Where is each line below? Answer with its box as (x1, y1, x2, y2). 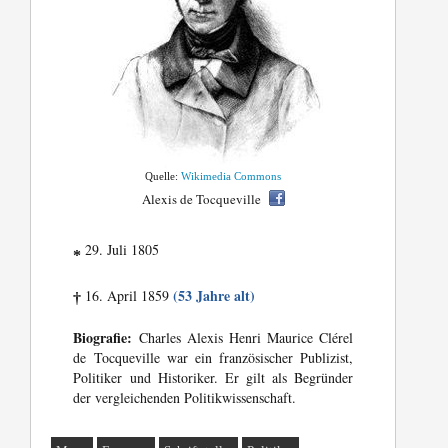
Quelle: (145, 170, 182, 183)
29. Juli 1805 (81, 240, 160, 260)
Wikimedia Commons (181, 170, 282, 183)
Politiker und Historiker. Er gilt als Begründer (73, 368, 354, 388)
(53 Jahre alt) (173, 285, 256, 307)
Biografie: (73, 327, 133, 349)
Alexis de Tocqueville (141, 190, 261, 209)
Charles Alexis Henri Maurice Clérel (132, 328, 354, 348)
